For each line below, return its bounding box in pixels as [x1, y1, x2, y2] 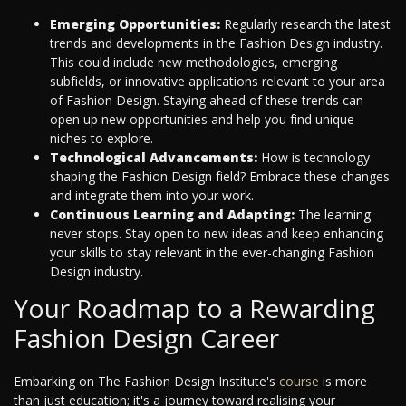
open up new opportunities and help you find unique [50, 111, 354, 129]
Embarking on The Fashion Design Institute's [14, 372, 279, 391]
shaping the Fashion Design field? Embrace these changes [50, 168, 390, 186]
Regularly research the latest [220, 15, 391, 34]
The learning [295, 206, 371, 224]
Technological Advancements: [50, 149, 257, 167]
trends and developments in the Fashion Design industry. [50, 34, 382, 53]
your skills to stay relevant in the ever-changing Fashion [50, 244, 374, 262]
